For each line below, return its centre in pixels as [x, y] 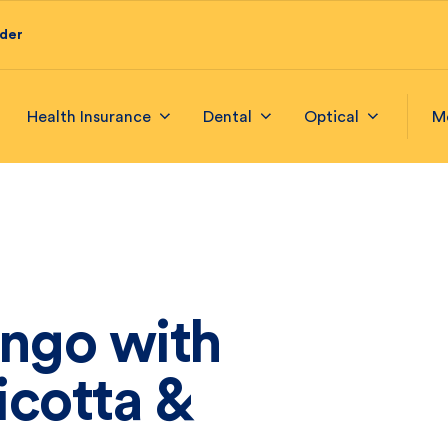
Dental [227, 116]
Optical [331, 116]
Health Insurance [89, 116]
